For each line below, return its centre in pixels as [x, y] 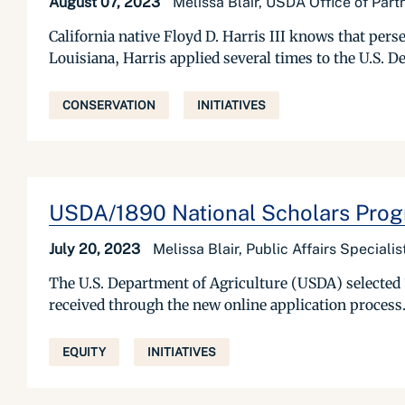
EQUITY [84, 352]
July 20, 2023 [96, 249]
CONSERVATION [109, 105]
